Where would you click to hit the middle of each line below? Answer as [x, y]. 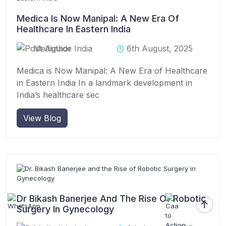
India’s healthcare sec [58, 95]
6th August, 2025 [160, 48]
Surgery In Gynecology [65, 209]
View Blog [42, 118]
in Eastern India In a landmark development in [104, 82]
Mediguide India [63, 48]
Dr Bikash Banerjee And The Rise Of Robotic [111, 198]
